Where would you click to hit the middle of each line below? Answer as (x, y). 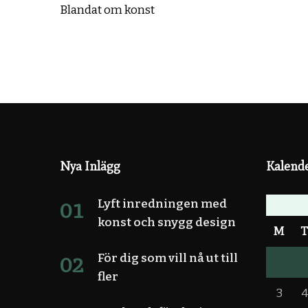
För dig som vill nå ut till (168, 258)
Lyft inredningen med (162, 204)
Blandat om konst (107, 10)
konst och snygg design (167, 223)
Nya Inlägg (90, 166)
